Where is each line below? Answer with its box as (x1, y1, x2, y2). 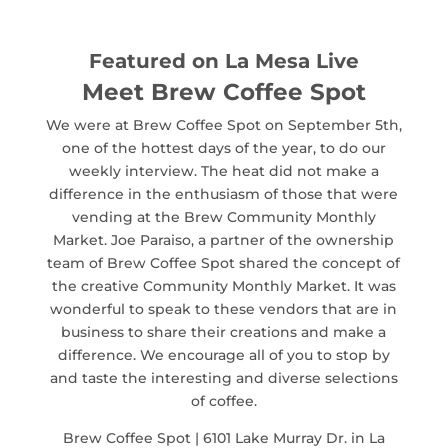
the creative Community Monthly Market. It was (51, 276, 396, 295)
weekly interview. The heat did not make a (68, 161, 379, 180)
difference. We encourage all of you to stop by (57, 345, 390, 364)
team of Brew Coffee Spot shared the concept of (47, 253, 401, 272)
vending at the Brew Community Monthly (71, 207, 376, 226)
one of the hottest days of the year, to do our (61, 138, 386, 157)
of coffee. (190, 391, 257, 410)
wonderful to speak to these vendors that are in (50, 299, 398, 318)
